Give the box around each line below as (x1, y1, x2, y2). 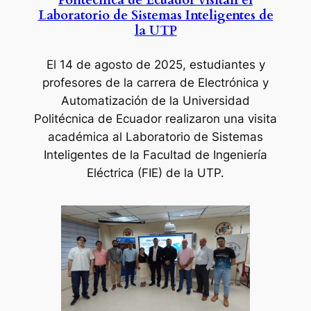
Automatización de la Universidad (61, 94, 250, 108)
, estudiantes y (182, 58, 265, 72)
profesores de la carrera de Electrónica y (42, 76, 269, 90)
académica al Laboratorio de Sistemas (48, 130, 263, 144)
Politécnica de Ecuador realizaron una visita (34, 112, 277, 126)
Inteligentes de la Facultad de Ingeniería (44, 148, 267, 162)
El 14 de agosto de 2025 (46, 58, 183, 72)
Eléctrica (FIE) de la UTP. (87, 166, 224, 180)
